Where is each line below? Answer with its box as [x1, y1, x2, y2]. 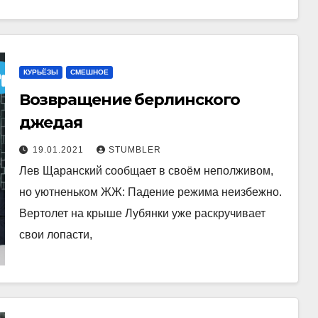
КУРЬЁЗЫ [23, 68, 58, 76]
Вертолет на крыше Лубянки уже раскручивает [18, 207, 265, 219]
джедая [18, 113, 83, 132]
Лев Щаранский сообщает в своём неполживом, [18, 165, 273, 177]
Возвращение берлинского [18, 90, 241, 109]
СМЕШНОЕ [70, 68, 109, 76]
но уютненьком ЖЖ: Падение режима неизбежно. [18, 186, 282, 198]
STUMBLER [108, 145, 161, 155]
